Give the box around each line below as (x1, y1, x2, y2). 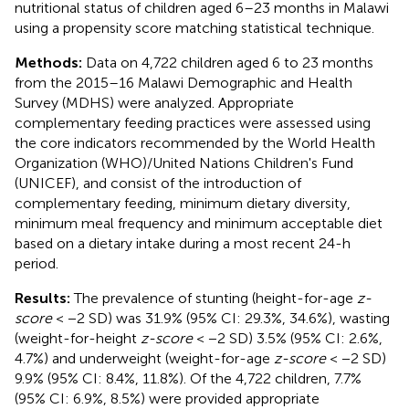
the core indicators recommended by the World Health (15, 133, 375, 152)
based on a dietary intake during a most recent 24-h (15, 234, 351, 252)
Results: (15, 288, 70, 307)
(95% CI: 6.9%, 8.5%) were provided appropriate (15, 389, 320, 407)
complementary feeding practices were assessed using (15, 113, 371, 131)
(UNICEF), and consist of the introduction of (15, 173, 301, 192)
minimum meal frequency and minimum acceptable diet (15, 214, 383, 232)
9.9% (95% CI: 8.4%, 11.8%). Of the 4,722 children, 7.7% (15, 369, 362, 387)
